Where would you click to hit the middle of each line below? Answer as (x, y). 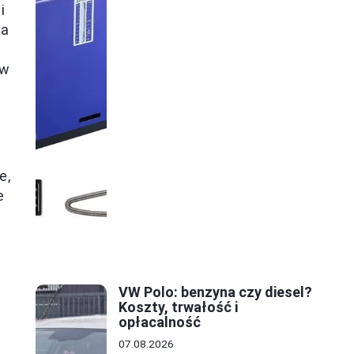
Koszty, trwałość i (178, 307)
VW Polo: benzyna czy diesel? (215, 292)
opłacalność (160, 322)
